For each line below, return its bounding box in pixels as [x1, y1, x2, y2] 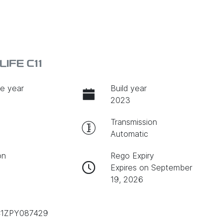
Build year [110, 83, 147, 93]
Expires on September [110, 162, 192, 172]
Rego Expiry [110, 150, 154, 161]
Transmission [110, 116, 157, 127]
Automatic [110, 128, 148, 139]
